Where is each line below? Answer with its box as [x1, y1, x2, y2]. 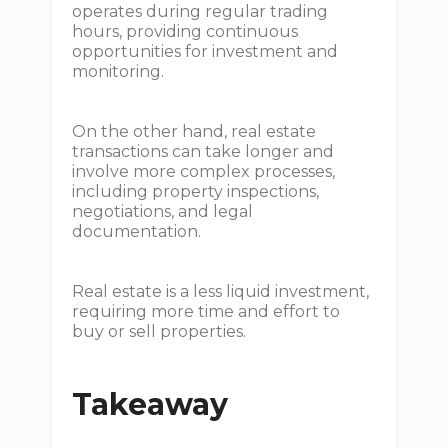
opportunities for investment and [72, 42, 339, 62]
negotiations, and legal [72, 202, 254, 222]
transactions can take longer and [72, 142, 335, 162]
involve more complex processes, [72, 162, 336, 182]
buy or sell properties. [72, 322, 247, 342]
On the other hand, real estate [72, 122, 317, 142]
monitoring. [72, 62, 169, 82]
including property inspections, [72, 182, 320, 202]
